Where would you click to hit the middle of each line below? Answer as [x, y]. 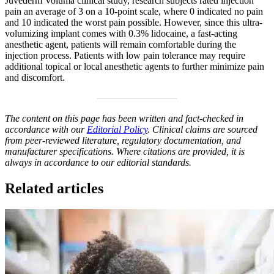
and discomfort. [35, 77]
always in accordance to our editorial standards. [98, 162]
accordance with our [46, 129]
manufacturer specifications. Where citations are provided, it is [125, 151]
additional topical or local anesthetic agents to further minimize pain [135, 66]
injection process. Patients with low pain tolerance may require [125, 55]
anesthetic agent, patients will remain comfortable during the [120, 44]
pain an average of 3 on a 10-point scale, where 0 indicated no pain [134, 11]
